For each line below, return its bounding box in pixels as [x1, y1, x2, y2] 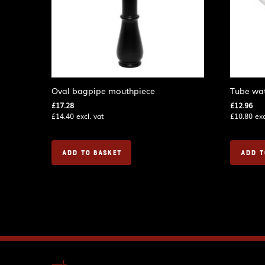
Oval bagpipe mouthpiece [51, 84, 155, 96]
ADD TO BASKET [62, 147, 121, 157]
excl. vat [74, 110, 104, 121]
